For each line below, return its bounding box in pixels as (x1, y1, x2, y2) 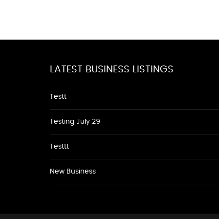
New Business (50, 168, 96, 175)
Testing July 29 (50, 118, 100, 125)
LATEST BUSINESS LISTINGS (50, 65, 174, 74)
